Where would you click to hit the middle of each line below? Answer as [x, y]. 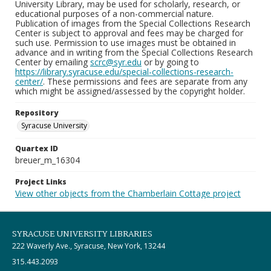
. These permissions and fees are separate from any [145, 81]
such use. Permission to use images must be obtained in [126, 43]
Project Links [41, 182]
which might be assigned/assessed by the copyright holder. [130, 91]
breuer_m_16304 [47, 160]
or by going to [170, 62]
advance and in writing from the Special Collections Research [134, 52]
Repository [37, 113]
